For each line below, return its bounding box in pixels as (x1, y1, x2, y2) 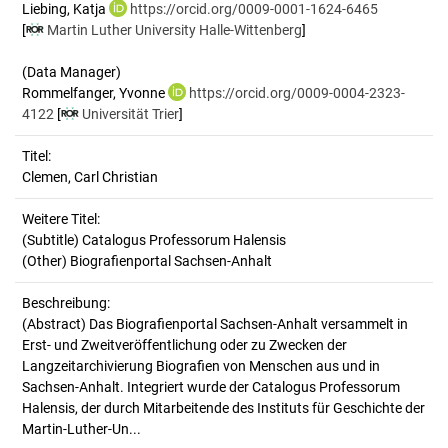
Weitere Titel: (22, 211, 100, 227)
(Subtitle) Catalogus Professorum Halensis (22, 232, 286, 248)
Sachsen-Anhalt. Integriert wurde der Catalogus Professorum (22, 379, 400, 395)
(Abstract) (22, 316, 89, 332)
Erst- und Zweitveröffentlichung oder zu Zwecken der (22, 337, 347, 353)
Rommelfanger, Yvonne (22, 85, 168, 101)
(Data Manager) (22, 64, 121, 80)
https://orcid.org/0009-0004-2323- (189, 85, 405, 101)
